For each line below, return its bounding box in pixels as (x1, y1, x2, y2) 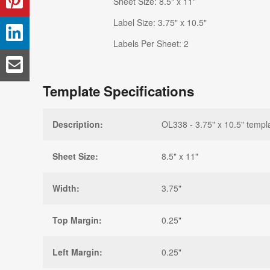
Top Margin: (52, 213, 102, 226)
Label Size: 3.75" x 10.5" (113, 16, 207, 28)
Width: (52, 181, 80, 194)
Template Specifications (43, 81, 194, 101)
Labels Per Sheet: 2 (113, 37, 189, 49)
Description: (52, 118, 103, 130)
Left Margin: (52, 245, 102, 258)
